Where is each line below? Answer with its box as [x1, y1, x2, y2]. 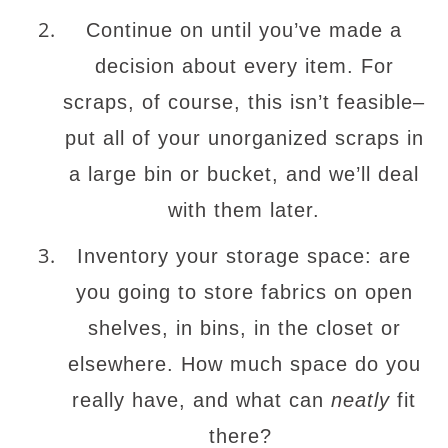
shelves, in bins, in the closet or [87, 317, 401, 339]
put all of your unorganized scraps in [64, 127, 424, 149]
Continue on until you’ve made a [86, 19, 402, 41]
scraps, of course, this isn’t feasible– [63, 91, 425, 113]
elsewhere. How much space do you [67, 353, 421, 375]
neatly [331, 389, 390, 411]
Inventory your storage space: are [77, 245, 411, 267]
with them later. [168, 199, 320, 221]
